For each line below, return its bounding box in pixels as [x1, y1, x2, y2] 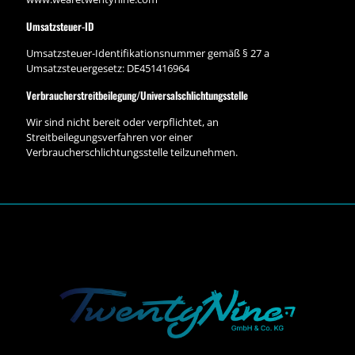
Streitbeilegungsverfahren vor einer [26, 130, 193, 144]
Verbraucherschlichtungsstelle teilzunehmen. [26, 145, 238, 159]
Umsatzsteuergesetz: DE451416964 [26, 61, 189, 75]
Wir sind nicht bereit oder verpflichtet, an [26, 115, 219, 129]
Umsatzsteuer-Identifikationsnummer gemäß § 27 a [26, 46, 269, 60]
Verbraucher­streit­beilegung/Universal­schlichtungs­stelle [26, 87, 248, 103]
